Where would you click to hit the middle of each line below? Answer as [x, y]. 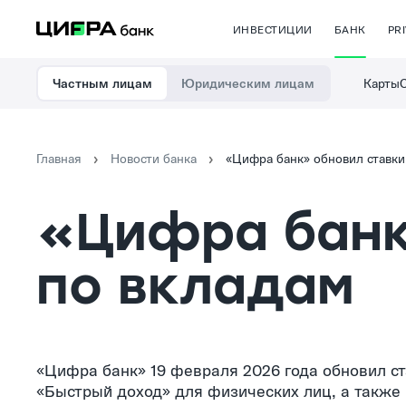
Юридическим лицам [248, 83]
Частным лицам [102, 83]
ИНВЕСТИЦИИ [273, 29]
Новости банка [154, 159]
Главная [59, 159]
